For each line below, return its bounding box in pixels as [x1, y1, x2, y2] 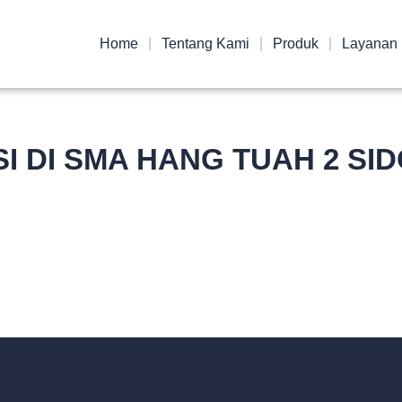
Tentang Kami [161, 36, 249, 51]
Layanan [341, 36, 398, 51]
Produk [272, 36, 319, 51]
